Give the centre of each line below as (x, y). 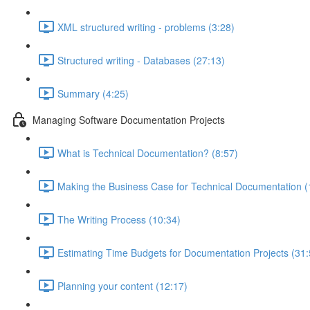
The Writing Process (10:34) (119, 219)
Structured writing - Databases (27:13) (141, 60)
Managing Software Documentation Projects (129, 119)
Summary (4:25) (93, 93)
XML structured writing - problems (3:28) (146, 27)
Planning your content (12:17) (122, 285)
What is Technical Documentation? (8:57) (148, 153)
